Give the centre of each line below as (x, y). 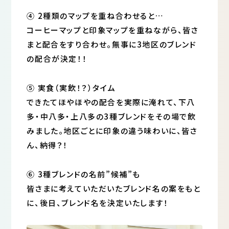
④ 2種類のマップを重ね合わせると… (95, 16)
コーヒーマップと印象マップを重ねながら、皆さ (113, 30)
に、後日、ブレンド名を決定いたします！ (98, 202)
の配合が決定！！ (57, 59)
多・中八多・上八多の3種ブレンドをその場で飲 (111, 116)
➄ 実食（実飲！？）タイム (71, 87)
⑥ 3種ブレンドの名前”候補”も (84, 174)
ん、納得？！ (47, 145)
